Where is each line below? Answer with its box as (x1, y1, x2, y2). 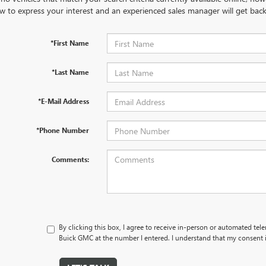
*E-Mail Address (37, 96, 89, 106)
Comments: (51, 154, 89, 164)
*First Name (50, 38, 89, 47)
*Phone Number (36, 125, 89, 135)
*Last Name (51, 67, 89, 77)
